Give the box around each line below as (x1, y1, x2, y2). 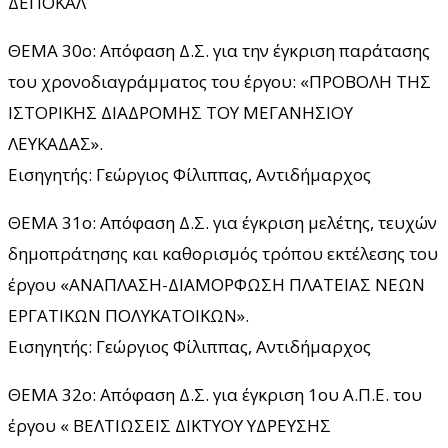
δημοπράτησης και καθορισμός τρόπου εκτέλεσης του (8, 241, 438, 265)
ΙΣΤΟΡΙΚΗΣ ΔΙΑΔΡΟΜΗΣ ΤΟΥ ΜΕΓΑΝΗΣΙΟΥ (8, 100, 353, 124)
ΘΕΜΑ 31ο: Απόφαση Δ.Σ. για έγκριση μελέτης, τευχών (8, 210, 437, 234)
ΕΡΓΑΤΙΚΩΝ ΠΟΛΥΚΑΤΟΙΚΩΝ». (8, 303, 249, 327)
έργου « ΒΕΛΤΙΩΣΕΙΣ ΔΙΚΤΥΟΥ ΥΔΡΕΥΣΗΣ (8, 413, 331, 437)
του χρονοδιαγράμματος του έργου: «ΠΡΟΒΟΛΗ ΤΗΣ (8, 69, 431, 93)
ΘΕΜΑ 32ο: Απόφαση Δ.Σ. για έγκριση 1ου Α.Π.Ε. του (8, 382, 422, 406)
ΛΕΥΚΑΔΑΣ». (8, 131, 103, 155)
